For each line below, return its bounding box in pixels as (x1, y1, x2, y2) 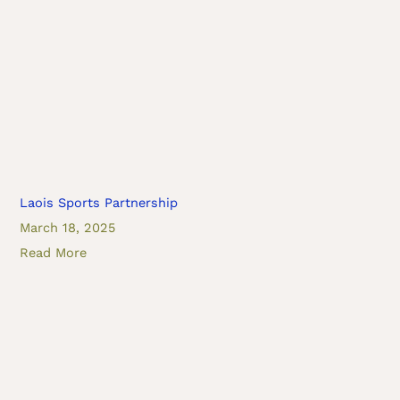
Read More (20, 245, 87, 262)
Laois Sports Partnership (20, 195, 179, 212)
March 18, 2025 (20, 220, 116, 237)
